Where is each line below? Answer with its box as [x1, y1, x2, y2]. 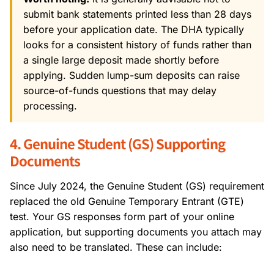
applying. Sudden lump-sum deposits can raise [23, 68, 240, 81]
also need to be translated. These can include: [10, 240, 222, 253]
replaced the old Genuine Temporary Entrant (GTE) [10, 194, 244, 207]
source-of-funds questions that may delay [23, 84, 217, 97]
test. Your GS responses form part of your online [10, 210, 234, 223]
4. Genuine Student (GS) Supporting [10, 133, 225, 153]
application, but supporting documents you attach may [10, 225, 262, 238]
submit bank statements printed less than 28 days [23, 7, 251, 20]
